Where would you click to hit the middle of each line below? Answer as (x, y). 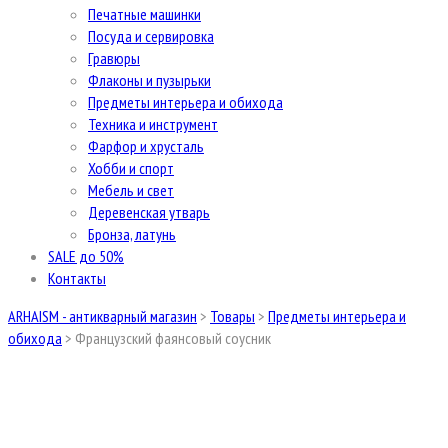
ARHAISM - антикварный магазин (102, 316)
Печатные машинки (144, 14)
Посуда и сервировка (151, 36)
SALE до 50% (86, 256)
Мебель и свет (131, 190)
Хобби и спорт (131, 168)
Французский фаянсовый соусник (173, 338)
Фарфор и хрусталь (146, 146)
